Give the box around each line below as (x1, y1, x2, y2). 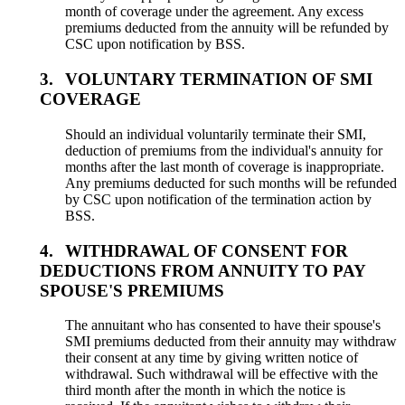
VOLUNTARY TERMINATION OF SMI (65, 70, 373, 89)
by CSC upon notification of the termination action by (65, 191, 372, 207)
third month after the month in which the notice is (65, 382, 346, 399)
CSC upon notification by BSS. (65, 36, 246, 52)
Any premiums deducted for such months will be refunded (65, 174, 398, 191)
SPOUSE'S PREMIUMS (40, 280, 224, 300)
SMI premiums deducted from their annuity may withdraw (65, 334, 398, 350)
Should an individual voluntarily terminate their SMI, (65, 126, 367, 142)
